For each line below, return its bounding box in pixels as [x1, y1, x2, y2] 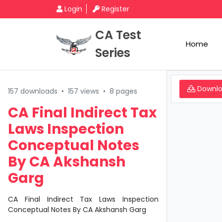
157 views [68, 86, 99, 96]
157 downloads [8, 86, 57, 96]
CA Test [95, 27, 141, 43]
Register [102, 4, 129, 14]
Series [95, 45, 130, 61]
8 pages [110, 86, 137, 96]
